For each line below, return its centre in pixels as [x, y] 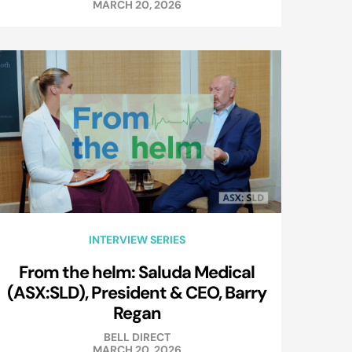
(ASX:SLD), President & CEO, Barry [137, 293]
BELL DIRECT [137, 337]
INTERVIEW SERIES [137, 240]
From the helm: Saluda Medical [137, 272]
